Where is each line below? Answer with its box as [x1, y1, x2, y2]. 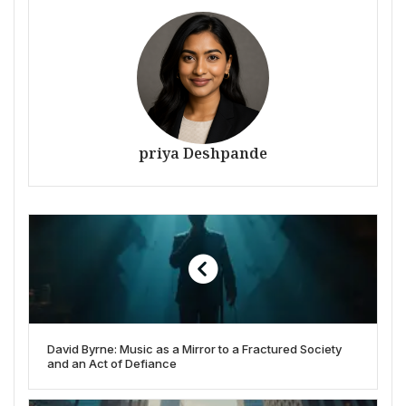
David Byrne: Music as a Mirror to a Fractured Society [47, 341, 342, 356]
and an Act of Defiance [47, 355, 177, 371]
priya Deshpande [139, 142, 267, 163]
